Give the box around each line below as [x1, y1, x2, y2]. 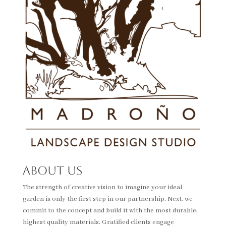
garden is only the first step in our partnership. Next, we [22, 195, 193, 204]
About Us [22, 164, 82, 178]
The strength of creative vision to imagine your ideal [22, 183, 182, 192]
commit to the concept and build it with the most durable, [22, 206, 198, 215]
